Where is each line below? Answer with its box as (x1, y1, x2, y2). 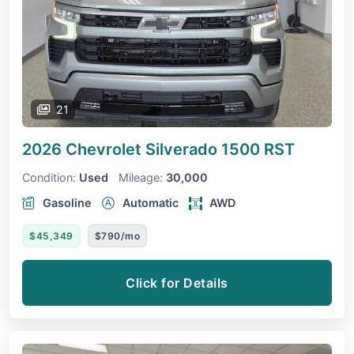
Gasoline (43, 196, 92, 210)
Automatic (122, 196, 179, 210)
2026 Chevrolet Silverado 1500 (22, 140, 264, 160)
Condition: (22, 171, 76, 185)
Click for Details (126, 275, 228, 292)
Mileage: (119, 171, 163, 185)
